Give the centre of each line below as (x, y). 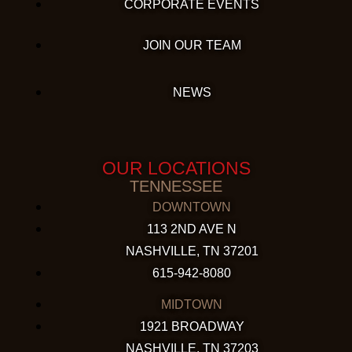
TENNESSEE (176, 186)
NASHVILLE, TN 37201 (192, 250)
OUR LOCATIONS (176, 168)
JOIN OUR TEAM (192, 45)
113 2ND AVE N (192, 228)
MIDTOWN (192, 304)
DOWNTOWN (192, 206)
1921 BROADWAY (192, 326)
